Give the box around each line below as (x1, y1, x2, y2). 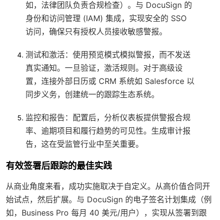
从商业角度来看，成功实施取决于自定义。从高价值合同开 (6, 181, 210, 191)
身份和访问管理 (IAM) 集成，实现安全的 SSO (26, 13, 187, 23)
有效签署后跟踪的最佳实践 (6, 160, 112, 171)
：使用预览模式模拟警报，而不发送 (65, 49, 191, 59)
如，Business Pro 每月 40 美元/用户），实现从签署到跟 (6, 207, 207, 218)
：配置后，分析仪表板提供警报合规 (65, 112, 191, 122)
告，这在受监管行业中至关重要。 (26, 138, 143, 149)
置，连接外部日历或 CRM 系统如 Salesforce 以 (26, 76, 194, 86)
